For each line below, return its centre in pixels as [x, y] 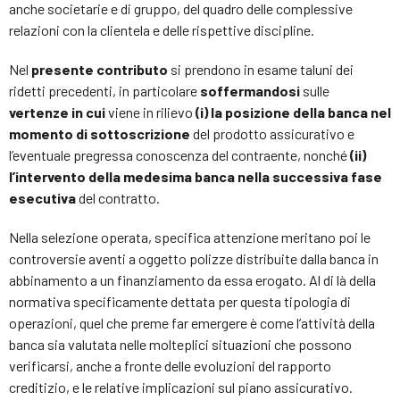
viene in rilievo [150, 112]
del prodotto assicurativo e [272, 133]
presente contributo [98, 69]
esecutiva [42, 197]
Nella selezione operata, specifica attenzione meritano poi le [190, 237]
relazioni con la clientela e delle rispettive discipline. [162, 29]
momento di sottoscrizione [100, 133]
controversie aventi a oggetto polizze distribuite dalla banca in [194, 258]
